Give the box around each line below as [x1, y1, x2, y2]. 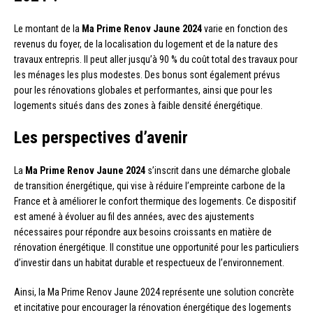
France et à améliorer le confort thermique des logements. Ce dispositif [14, 195, 296, 207]
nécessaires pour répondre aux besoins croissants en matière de [14, 226, 272, 238]
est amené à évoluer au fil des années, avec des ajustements [14, 210, 254, 222]
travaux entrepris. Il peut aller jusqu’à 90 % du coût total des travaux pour [14, 53, 298, 65]
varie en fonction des [202, 22, 288, 34]
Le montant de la [14, 22, 82, 34]
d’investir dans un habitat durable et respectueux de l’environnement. [14, 256, 284, 268]
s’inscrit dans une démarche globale [145, 164, 291, 176]
